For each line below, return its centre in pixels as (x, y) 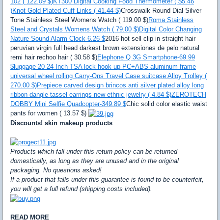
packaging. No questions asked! (56, 170)
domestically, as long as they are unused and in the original (95, 161)
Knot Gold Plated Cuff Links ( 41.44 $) (67, 11)
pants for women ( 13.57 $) (49, 113)
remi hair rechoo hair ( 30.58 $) (54, 57)
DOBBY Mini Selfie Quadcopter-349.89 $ (68, 104)
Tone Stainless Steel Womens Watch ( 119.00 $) (79, 20)
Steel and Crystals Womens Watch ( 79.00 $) (75, 29)
